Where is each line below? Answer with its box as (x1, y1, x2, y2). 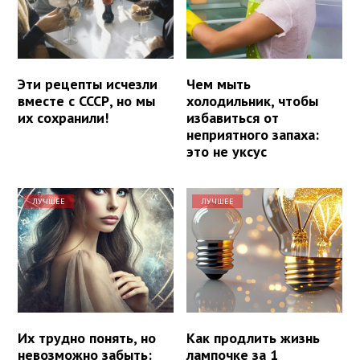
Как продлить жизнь (186, 329, 321, 348)
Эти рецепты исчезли (18, 75, 157, 94)
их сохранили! (18, 108, 108, 128)
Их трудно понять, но (18, 329, 156, 348)
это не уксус (186, 142, 268, 162)
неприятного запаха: (186, 125, 320, 145)
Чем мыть (186, 75, 252, 94)
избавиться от (186, 108, 280, 128)
